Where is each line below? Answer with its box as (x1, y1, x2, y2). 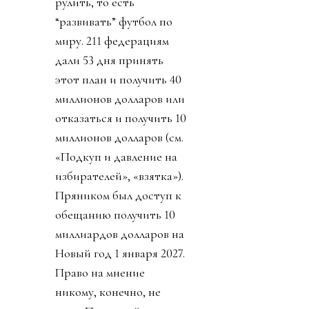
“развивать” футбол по (55, 13, 172, 29)
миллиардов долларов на (55, 226, 184, 241)
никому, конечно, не (55, 283, 161, 299)
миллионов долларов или (55, 90, 185, 106)
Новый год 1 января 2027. (55, 245, 185, 261)
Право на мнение (55, 264, 145, 280)
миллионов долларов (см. (55, 129, 183, 145)
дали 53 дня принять (55, 52, 163, 68)
